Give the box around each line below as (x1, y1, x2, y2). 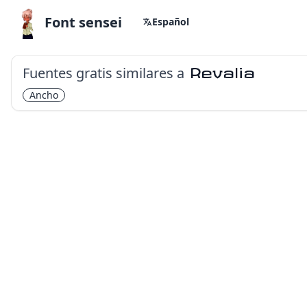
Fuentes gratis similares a (23, 64, 184, 82)
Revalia (190, 66, 255, 81)
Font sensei (45, 13, 122, 32)
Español (152, 15, 189, 28)
